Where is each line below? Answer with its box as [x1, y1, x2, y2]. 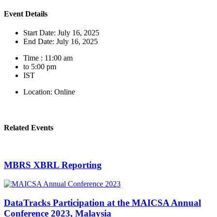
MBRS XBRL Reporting [4, 160, 102, 170]
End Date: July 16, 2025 [23, 37, 98, 46]
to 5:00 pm [23, 62, 56, 71]
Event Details [4, 9, 47, 18]
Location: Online [23, 88, 75, 96]
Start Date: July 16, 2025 [23, 29, 99, 37]
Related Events [4, 123, 53, 132]
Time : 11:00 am [23, 54, 73, 62]
